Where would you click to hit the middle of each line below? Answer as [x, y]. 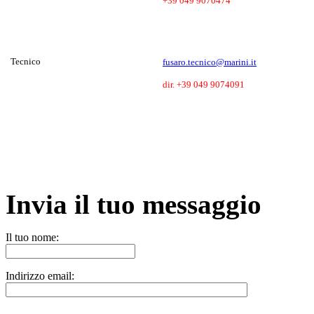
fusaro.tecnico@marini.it [210, 62]
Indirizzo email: [40, 276]
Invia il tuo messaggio [134, 204]
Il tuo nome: [32, 237]
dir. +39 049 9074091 [204, 84]
